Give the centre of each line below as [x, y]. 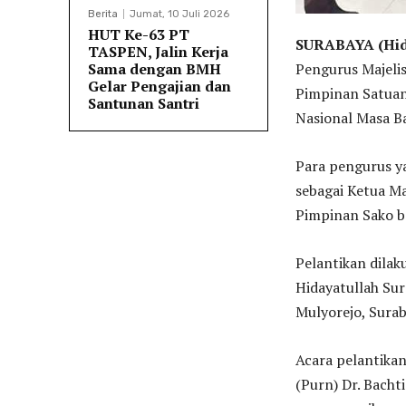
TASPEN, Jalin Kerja [158, 52]
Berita [103, 14]
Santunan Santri [144, 103]
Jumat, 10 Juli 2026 [179, 14]
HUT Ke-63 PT [139, 34]
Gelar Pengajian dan [159, 86]
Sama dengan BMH [155, 69]
